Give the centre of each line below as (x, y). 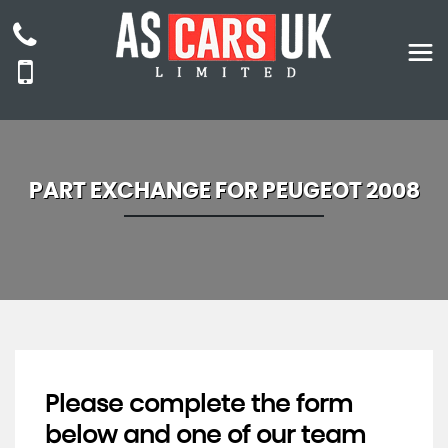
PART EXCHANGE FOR (145, 191)
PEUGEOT (311, 191)
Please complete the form (199, 405)
